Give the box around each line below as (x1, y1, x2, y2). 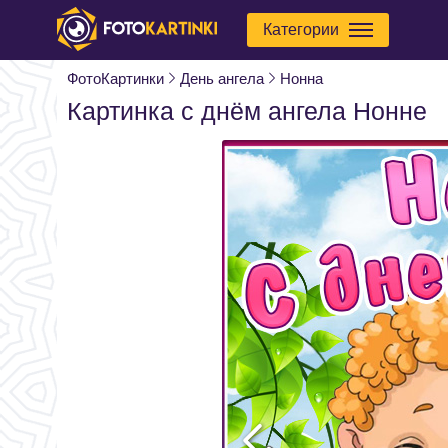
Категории (263, 21, 339, 38)
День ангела (180, 70, 264, 87)
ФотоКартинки (67, 70, 164, 87)
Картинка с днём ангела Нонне (67, 97, 427, 125)
